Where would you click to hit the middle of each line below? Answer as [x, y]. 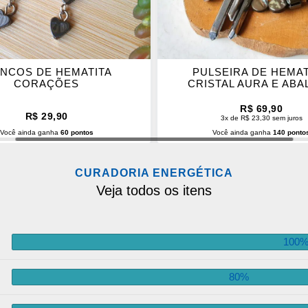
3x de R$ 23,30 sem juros [261, 118]
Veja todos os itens [154, 191]
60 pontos [77, 133]
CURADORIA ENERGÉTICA [154, 173]
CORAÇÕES [47, 84]
